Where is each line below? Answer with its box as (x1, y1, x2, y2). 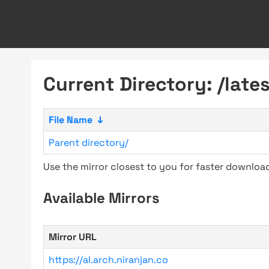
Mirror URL (49, 231, 97, 243)
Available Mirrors (43, 189, 160, 207)
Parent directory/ (49, 136, 128, 149)
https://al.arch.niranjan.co (49, 253, 168, 266)
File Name (49, 113, 92, 126)
